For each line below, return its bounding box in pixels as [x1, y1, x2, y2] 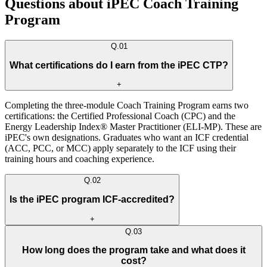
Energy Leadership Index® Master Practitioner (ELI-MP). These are [5, 122, 262, 132]
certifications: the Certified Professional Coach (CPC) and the [5, 111, 235, 122]
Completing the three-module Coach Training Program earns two [5, 100, 249, 111]
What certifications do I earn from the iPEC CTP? [10, 60, 228, 70]
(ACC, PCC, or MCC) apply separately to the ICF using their [5, 143, 236, 154]
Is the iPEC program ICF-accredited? [10, 194, 175, 204]
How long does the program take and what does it [21, 245, 246, 256]
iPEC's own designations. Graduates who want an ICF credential [5, 132, 249, 143]
